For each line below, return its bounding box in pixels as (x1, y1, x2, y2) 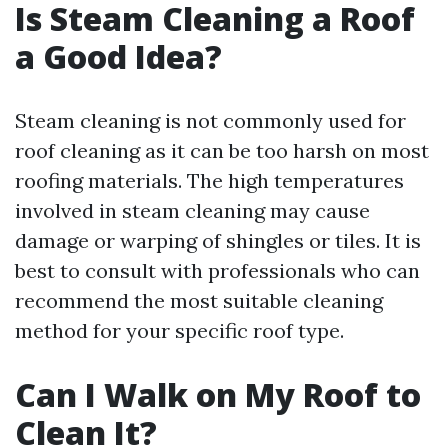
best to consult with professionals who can (15, 258, 420, 283)
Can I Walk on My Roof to (15, 373, 421, 416)
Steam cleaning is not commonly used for (15, 108, 406, 133)
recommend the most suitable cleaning (15, 288, 383, 313)
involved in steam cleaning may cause (15, 198, 370, 223)
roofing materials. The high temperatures (15, 168, 404, 193)
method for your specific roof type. (15, 318, 344, 343)
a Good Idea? (15, 35, 222, 78)
